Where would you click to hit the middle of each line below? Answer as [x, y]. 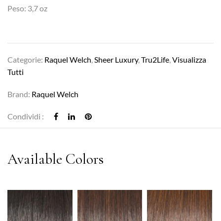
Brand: [19, 94]
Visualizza [189, 59]
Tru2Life [155, 59]
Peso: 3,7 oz [27, 8]
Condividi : [26, 116]
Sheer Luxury [116, 59]
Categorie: [26, 59]
